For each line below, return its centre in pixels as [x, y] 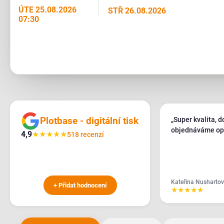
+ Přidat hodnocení [80, 185]
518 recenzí [85, 134]
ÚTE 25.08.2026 [47, 10]
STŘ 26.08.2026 [137, 11]
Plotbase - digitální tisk [89, 121]
